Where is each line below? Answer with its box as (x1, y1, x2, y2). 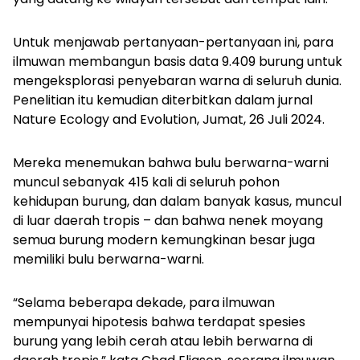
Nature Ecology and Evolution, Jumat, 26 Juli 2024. (13, 110, 328, 129)
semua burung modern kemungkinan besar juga (13, 231, 315, 250)
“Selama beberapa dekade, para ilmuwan (13, 293, 275, 313)
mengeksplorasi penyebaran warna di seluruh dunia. (13, 72, 342, 91)
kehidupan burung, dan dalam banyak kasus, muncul (13, 192, 342, 211)
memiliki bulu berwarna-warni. (13, 250, 204, 269)
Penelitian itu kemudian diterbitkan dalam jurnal (13, 91, 313, 110)
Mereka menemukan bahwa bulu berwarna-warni (13, 153, 329, 173)
